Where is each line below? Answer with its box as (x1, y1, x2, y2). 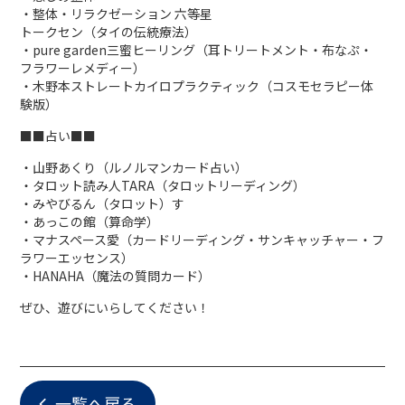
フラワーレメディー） (20, 59, 146, 78)
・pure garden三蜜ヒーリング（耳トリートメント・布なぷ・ (20, 41, 373, 60)
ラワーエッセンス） (20, 249, 135, 268)
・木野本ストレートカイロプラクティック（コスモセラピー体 (20, 77, 374, 96)
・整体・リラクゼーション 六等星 (20, 5, 213, 24)
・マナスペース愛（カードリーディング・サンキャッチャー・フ (20, 231, 385, 250)
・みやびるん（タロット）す (20, 194, 185, 213)
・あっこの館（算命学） (20, 212, 160, 231)
